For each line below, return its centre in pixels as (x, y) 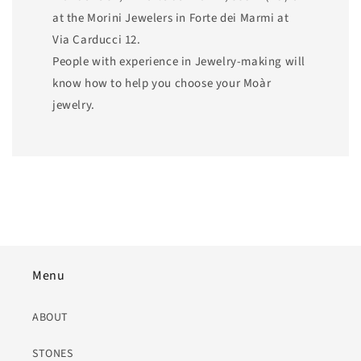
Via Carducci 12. (97, 39)
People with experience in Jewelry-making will (179, 61)
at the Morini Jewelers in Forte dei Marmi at (171, 18)
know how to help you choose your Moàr (162, 83)
